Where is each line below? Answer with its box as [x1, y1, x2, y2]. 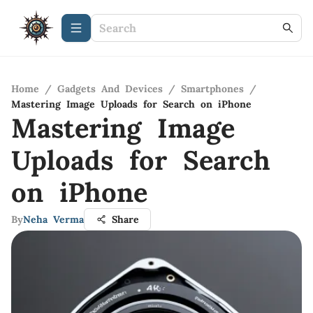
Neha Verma [23, 213, 84, 226]
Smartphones [181, 82, 244, 95]
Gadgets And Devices [57, 82, 163, 95]
